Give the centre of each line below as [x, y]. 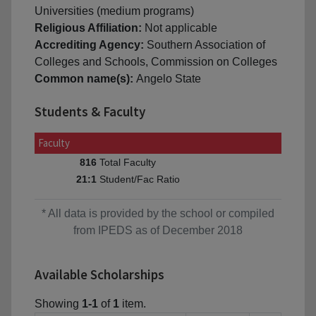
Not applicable [181, 28]
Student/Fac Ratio [139, 179]
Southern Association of [206, 45]
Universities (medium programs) [114, 11]
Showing [58, 304]
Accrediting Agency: [91, 45]
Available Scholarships [99, 275]
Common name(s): [85, 79]
